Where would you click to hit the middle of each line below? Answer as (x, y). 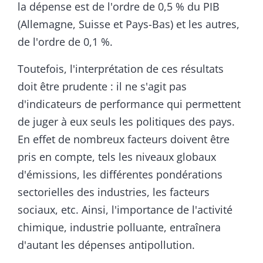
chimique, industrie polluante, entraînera (119, 227)
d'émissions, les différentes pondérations (120, 174)
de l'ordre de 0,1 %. (65, 41)
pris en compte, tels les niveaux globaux (117, 156)
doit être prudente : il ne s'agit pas (102, 86)
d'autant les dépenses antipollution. (106, 245)
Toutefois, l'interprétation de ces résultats (121, 68)
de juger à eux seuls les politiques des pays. (126, 121)
